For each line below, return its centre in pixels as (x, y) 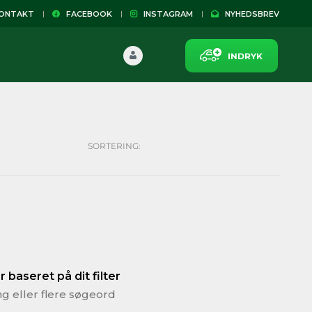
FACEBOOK (86, 14)
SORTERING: (114, 146)
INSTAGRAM (165, 14)
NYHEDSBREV (249, 14)
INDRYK (245, 56)
